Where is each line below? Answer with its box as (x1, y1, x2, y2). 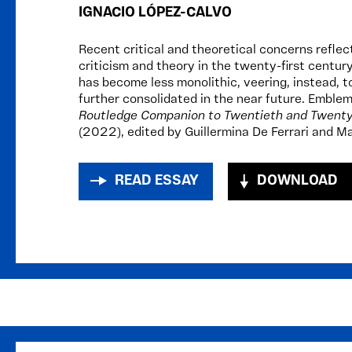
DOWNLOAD (257, 174, 338, 189)
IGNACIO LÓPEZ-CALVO (79, 5, 232, 20)
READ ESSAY (115, 174, 199, 189)
